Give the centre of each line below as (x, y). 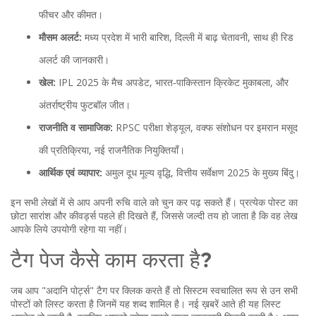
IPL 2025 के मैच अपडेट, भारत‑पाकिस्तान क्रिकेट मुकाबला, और (172, 82)
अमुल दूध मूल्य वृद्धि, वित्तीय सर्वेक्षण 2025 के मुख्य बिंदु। (201, 172)
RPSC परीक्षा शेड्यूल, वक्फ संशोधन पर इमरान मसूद (205, 127)
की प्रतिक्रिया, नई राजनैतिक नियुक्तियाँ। (112, 150)
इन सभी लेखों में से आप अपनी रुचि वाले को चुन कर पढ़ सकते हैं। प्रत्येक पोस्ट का (154, 202)
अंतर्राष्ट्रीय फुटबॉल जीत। (85, 105)
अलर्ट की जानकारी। (74, 60)
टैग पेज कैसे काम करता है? (111, 262)
